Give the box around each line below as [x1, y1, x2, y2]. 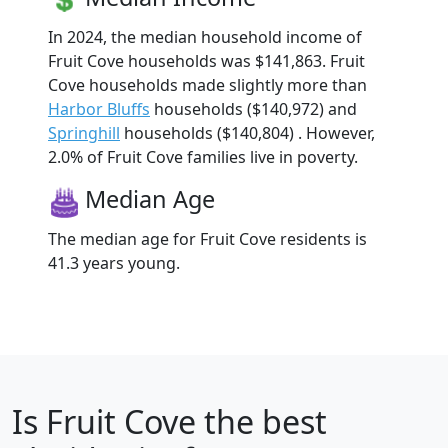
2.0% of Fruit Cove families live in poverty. [48, 146, 358, 169]
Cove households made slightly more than [48, 74, 367, 97]
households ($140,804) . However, [120, 122, 375, 145]
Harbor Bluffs [48, 98, 150, 121]
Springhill [48, 122, 120, 145]
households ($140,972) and [150, 98, 357, 121]
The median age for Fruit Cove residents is [48, 228, 367, 251]
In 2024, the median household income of [48, 26, 362, 49]
